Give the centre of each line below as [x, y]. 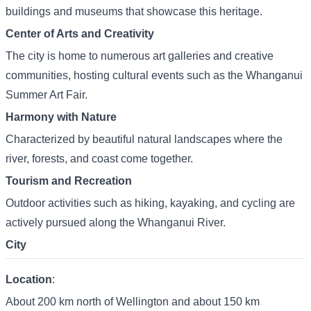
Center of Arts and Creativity [80, 34]
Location [29, 279]
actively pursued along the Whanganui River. [116, 222]
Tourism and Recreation [69, 181]
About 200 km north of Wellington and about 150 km [133, 302]
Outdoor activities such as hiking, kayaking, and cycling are [150, 203]
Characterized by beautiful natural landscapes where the [144, 139]
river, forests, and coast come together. [99, 159]
